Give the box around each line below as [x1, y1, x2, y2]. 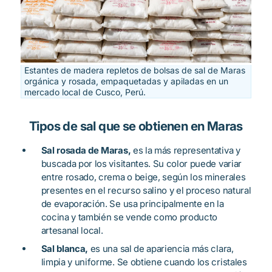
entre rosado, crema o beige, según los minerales [41, 171, 246, 183]
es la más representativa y [131, 144, 240, 157]
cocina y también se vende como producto [41, 211, 218, 223]
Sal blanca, [41, 243, 89, 255]
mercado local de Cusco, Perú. [24, 87, 146, 98]
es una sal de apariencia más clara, [88, 243, 234, 255]
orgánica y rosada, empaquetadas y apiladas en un [24, 76, 228, 87]
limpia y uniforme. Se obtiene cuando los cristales [41, 256, 247, 268]
